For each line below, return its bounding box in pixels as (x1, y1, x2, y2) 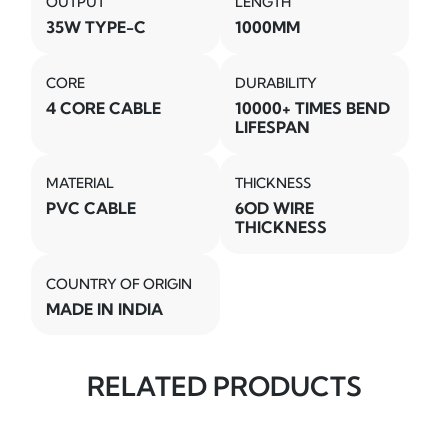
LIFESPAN (235, 117, 311, 138)
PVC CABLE (46, 198, 137, 219)
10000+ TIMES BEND (235, 98, 391, 119)
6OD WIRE (235, 198, 315, 219)
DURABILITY (235, 74, 318, 93)
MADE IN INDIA (46, 298, 164, 319)
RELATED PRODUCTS (86, 370, 362, 404)
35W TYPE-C (46, 17, 147, 38)
